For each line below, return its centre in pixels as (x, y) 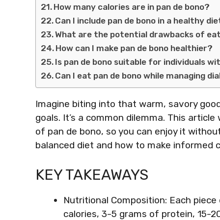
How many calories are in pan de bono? (132, 7)
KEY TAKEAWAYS (92, 175)
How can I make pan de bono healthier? (134, 48)
